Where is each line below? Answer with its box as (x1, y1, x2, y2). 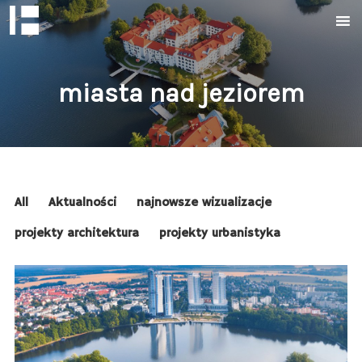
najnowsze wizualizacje (136, 195, 271, 210)
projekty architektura (14, 225, 139, 241)
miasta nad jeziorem (57, 78, 305, 108)
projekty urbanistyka (158, 225, 280, 241)
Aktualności (48, 195, 116, 210)
